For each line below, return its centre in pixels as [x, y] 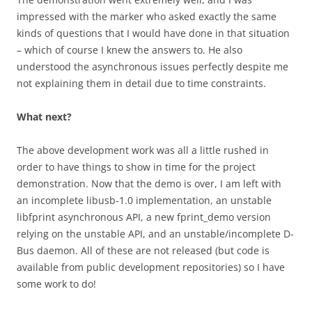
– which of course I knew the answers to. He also [130, 50]
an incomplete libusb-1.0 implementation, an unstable [144, 200]
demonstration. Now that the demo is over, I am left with [149, 184]
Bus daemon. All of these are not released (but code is [143, 250]
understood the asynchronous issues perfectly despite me [153, 67]
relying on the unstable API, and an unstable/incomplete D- [155, 234]
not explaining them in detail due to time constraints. [141, 83]
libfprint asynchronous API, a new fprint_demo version [144, 217]
